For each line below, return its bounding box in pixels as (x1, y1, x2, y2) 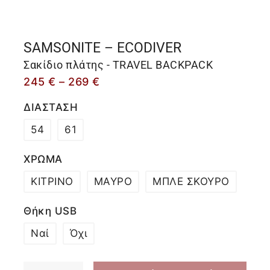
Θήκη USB (24, 205, 77, 217)
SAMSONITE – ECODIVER (24, 40, 181, 56)
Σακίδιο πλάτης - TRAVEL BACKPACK (24, 58, 213, 71)
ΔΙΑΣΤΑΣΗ (24, 101, 78, 113)
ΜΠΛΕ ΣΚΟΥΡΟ (152, 175, 230, 187)
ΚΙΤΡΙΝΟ (31, 175, 74, 187)
